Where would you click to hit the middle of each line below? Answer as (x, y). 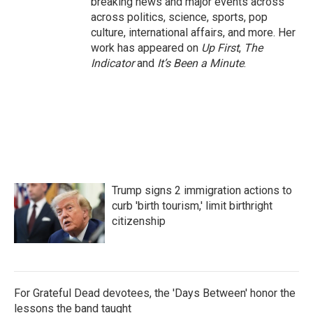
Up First (220, 48)
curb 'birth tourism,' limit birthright (192, 206)
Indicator (114, 63)
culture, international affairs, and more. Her (193, 32)
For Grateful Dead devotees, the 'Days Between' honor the (155, 293)
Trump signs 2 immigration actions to (202, 190)
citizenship (139, 221)
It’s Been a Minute (201, 63)
